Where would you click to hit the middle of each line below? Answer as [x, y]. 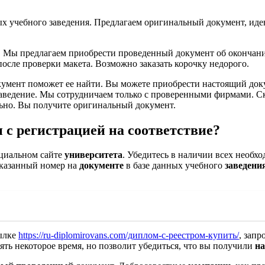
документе [101, 166]
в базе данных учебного [174, 166]
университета [93, 155]
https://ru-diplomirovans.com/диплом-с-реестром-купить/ [129, 235]
